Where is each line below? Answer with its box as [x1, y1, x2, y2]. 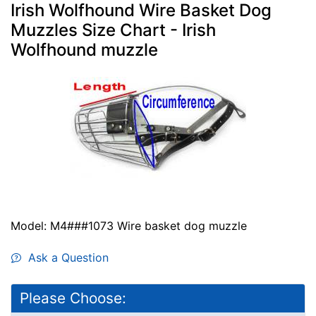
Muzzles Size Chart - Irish [11, 19, 216, 40]
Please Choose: [20, 288, 126, 307]
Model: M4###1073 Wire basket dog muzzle [11, 218, 247, 233]
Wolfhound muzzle [11, 39, 158, 60]
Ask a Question [21, 250, 109, 265]
